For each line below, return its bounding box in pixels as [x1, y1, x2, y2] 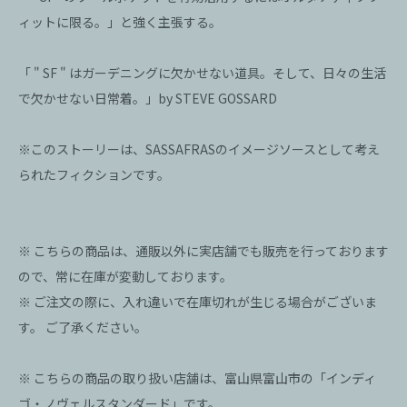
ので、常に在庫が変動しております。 [18, 267, 233, 285]
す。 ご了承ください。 [18, 318, 147, 336]
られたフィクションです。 [18, 165, 170, 184]
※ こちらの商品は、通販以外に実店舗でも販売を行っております [18, 242, 389, 260]
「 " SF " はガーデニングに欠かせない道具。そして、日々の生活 [18, 64, 386, 82]
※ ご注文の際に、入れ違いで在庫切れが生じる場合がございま [18, 293, 377, 311]
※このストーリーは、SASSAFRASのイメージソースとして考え [18, 140, 380, 158]
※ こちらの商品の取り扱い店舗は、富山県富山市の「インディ [18, 369, 376, 387]
